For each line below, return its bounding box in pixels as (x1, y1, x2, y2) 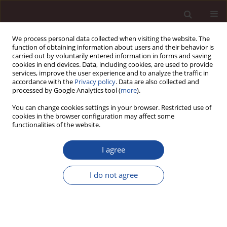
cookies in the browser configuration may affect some (12, 112, 174, 121)
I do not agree (89, 170, 138, 180)
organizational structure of (8, 174, 182, 194)
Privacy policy (74, 78, 116, 86)
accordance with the (12, 78, 74, 86)
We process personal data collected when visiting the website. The (12, 34, 210, 43)
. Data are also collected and (116, 78, 199, 86)
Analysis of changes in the (8, 154, 176, 174)
